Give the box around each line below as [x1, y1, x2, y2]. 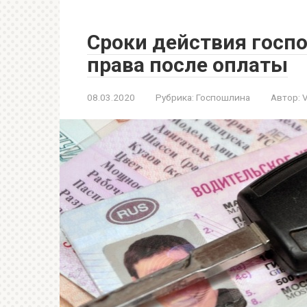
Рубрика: [156, 92, 194, 103]
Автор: [271, 92, 300, 103]
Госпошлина [196, 92, 250, 103]
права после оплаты [87, 53, 288, 77]
